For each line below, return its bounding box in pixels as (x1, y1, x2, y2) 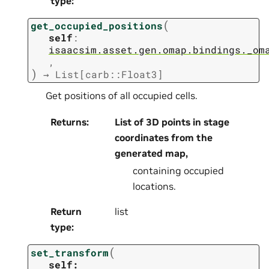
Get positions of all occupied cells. (46, 89, 198, 101)
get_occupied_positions (31, 19, 163, 32)
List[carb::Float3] (55, 68, 163, 81)
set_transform (31, 246, 109, 259)
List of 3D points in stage (114, 116, 229, 128)
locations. (132, 180, 176, 193)
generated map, (114, 147, 188, 160)
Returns (50, 116, 86, 128)
